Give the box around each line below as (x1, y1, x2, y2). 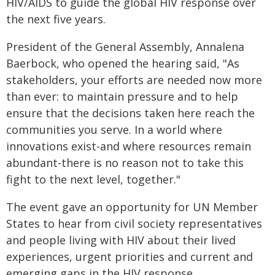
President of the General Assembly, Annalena (6, 39, 244, 54)
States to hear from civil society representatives (6, 216, 262, 231)
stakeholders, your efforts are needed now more (6, 72, 262, 87)
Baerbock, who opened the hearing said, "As (6, 56, 239, 71)
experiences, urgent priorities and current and (6, 249, 253, 264)
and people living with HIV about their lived (6, 233, 236, 247)
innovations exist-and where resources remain (6, 139, 251, 153)
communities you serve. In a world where (6, 122, 222, 137)
